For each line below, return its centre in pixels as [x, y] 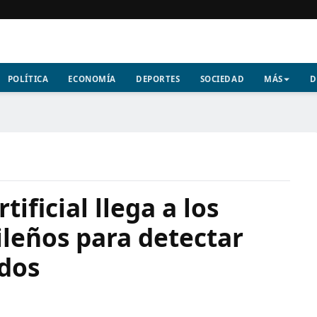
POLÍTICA [28, 79]
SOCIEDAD [222, 79]
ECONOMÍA [92, 79]
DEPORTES [158, 79]
